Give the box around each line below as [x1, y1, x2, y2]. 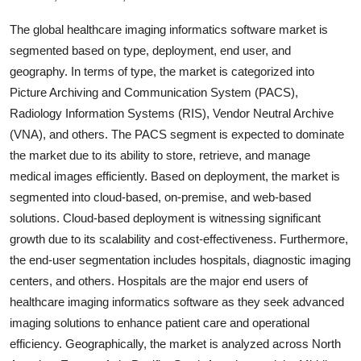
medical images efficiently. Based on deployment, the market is [10, 168, 340, 183]
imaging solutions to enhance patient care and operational [10, 315, 309, 330]
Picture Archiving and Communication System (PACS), [10, 85, 298, 99]
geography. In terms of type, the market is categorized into [10, 64, 314, 78]
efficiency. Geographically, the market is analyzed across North [10, 336, 341, 351]
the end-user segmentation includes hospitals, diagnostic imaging [10, 252, 351, 267]
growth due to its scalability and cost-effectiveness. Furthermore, [10, 231, 348, 246]
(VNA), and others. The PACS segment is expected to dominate [10, 127, 344, 141]
